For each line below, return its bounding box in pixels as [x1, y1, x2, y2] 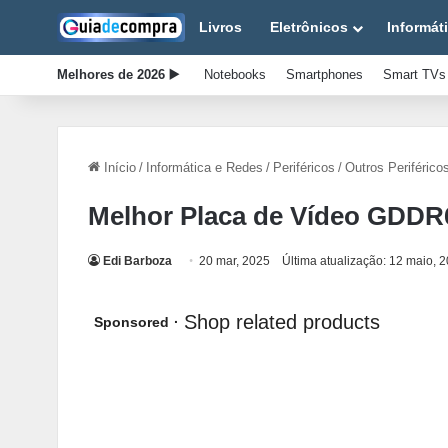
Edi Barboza [103, 254, 172, 268]
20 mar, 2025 [199, 254, 270, 268]
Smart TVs [383, 67, 446, 82]
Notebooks [204, 67, 266, 82]
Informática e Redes [146, 160, 263, 175]
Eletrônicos [270, 19, 348, 35]
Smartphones [286, 67, 363, 82]
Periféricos [273, 160, 335, 175]
